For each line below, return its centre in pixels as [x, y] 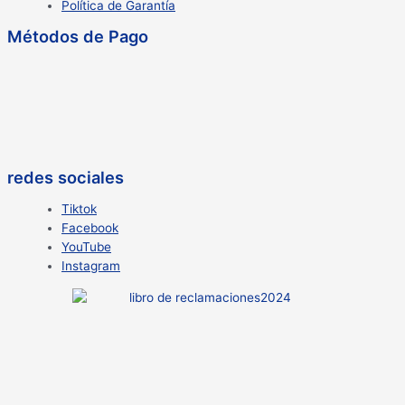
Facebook [90, 228]
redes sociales [66, 178]
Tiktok [79, 209]
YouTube [86, 247]
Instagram [91, 266]
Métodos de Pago [78, 37]
